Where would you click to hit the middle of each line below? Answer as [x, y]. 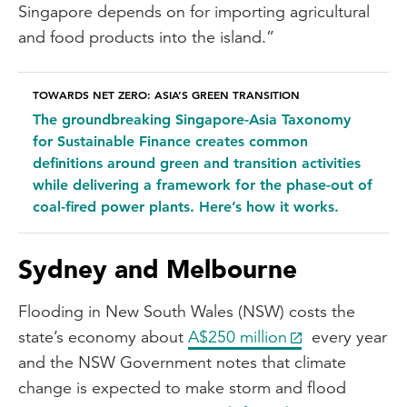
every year [347, 336]
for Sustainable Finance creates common [170, 141]
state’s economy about [103, 336]
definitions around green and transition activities [197, 163]
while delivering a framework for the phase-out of [203, 184]
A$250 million [238, 336]
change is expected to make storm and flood [182, 387]
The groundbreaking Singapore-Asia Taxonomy [192, 119]
